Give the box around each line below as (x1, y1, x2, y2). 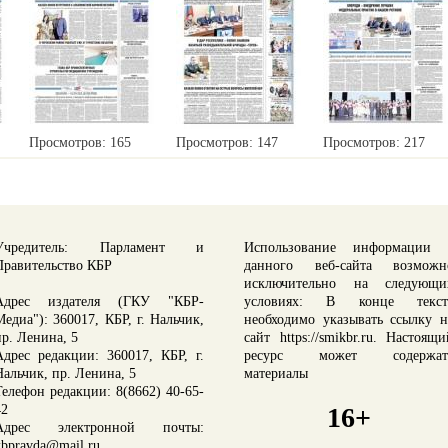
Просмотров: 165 (29, 135, 131, 151)
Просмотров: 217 (323, 135, 425, 151)
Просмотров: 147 (176, 135, 278, 151)
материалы (244, 365, 308, 381)
